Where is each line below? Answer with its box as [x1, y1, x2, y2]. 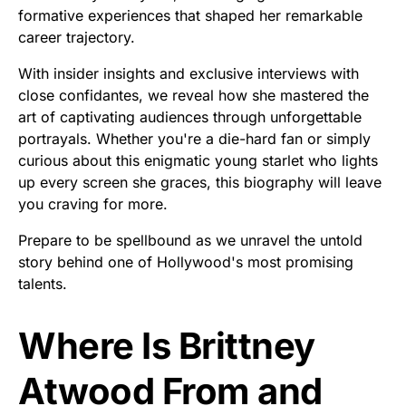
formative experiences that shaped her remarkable [18, 6, 362, 24]
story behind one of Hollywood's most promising [18, 253, 353, 271]
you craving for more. [18, 195, 168, 213]
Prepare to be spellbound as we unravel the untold [18, 231, 362, 249]
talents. [18, 275, 67, 293]
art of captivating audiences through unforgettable [18, 108, 362, 126]
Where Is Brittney [18, 324, 315, 368]
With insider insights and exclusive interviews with [18, 64, 359, 82]
